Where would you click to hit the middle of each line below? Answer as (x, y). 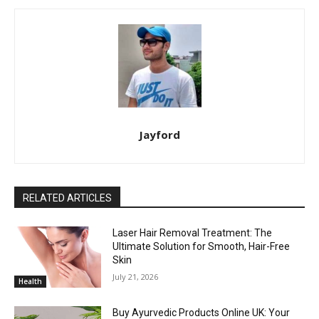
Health (30, 281)
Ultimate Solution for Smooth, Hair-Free (202, 247)
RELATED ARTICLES (67, 198)
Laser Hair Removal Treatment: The (193, 233)
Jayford (159, 135)
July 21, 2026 (136, 277)
